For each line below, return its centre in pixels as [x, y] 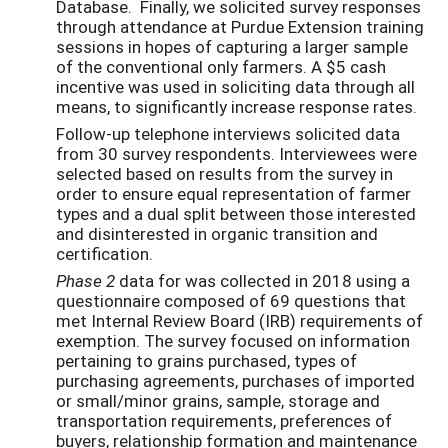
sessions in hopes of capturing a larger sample [232, 47]
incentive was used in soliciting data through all [235, 87]
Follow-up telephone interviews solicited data [228, 134]
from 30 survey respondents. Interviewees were [236, 154]
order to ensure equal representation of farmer [233, 194]
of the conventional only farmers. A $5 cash [221, 67]
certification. [104, 254]
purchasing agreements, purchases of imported [235, 381]
